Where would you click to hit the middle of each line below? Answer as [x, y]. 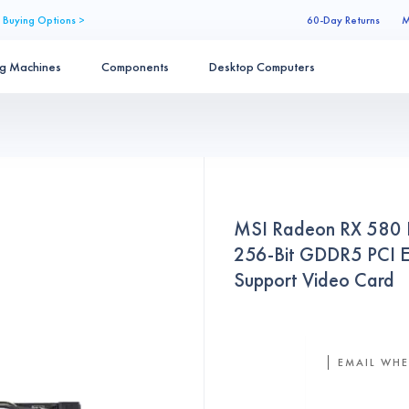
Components [135, 67]
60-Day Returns [343, 20]
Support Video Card [314, 280]
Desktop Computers [262, 67]
